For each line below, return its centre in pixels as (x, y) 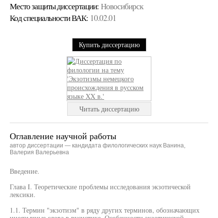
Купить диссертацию (109, 45)
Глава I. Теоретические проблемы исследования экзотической (100, 187)
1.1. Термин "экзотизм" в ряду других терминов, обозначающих (105, 210)
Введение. (25, 171)
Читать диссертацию (109, 109)
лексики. (23, 194)
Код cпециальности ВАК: (49, 18)
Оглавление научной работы (63, 136)
